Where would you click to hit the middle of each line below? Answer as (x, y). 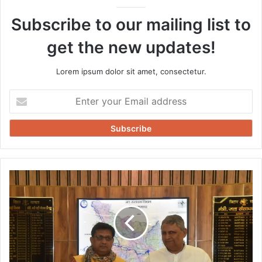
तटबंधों (18, 237)
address (23, 131)
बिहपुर (17, 175)
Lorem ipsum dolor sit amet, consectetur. (131, 71)
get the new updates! (131, 47)
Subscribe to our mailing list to (131, 24)
